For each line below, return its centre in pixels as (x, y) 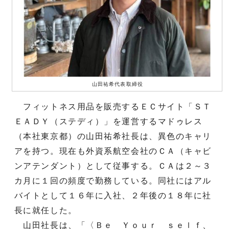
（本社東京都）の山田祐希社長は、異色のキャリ (113, 136)
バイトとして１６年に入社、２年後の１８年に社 (113, 195)
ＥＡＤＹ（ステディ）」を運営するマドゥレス (108, 121)
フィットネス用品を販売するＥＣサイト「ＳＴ (113, 106)
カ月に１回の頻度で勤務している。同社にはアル (113, 180)
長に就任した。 (45, 210)
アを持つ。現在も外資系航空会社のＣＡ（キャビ (113, 151)
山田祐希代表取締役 (118, 84)
